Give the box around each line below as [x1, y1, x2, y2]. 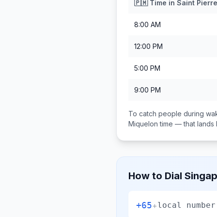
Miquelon [128, 120, 158, 128]
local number [157, 200, 216, 210]
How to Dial [128, 170, 185, 182]
